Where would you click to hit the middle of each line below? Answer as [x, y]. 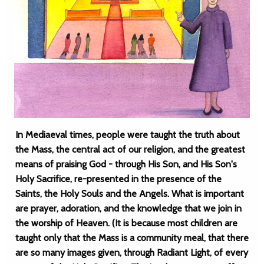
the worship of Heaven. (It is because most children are [126, 223]
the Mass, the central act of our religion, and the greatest [130, 149]
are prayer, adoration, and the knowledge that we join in [128, 208]
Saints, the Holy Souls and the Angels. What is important [130, 194]
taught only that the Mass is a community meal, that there [132, 238]
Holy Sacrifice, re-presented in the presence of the [118, 179]
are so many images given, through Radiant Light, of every [132, 253]
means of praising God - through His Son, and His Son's [126, 164]
